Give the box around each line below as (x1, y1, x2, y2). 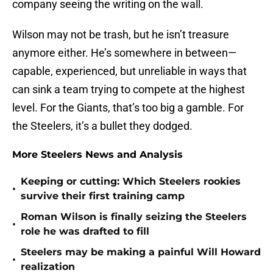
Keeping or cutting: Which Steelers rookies (21, 175, 241, 188)
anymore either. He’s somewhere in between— (12, 46, 236, 60)
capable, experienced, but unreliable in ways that (12, 65, 247, 78)
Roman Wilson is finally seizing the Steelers (21, 211, 247, 223)
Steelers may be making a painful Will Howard (21, 246, 261, 258)
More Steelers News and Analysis (12, 149, 183, 161)
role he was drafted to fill (21, 225, 149, 238)
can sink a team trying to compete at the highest (12, 83, 245, 96)
